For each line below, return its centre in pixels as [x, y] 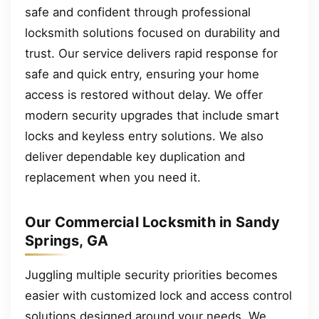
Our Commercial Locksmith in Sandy [153, 223]
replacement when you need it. [113, 178]
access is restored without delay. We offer [144, 95]
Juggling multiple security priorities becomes [151, 275]
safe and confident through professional [138, 12]
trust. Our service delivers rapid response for [151, 54]
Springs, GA [67, 241]
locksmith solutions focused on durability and [152, 33]
